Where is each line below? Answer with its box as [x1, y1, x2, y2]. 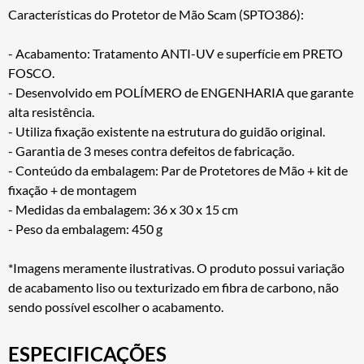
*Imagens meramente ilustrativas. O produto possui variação [8, 259, 344, 275]
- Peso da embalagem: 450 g [8, 220, 162, 236]
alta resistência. [8, 103, 94, 119]
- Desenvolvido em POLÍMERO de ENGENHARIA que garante [8, 84, 353, 100]
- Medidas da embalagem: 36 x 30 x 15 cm [8, 201, 238, 217]
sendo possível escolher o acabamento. [8, 298, 223, 314]
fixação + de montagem [8, 181, 136, 197]
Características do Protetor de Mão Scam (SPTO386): [8, 6, 304, 22]
